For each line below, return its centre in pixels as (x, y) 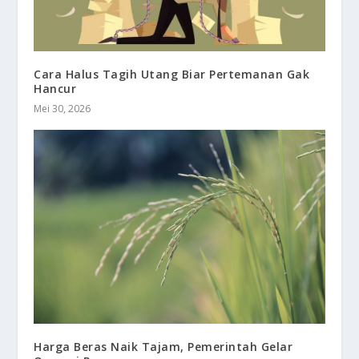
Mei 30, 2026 (63, 108)
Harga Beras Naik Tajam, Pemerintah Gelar (163, 346)
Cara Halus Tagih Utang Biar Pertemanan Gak (172, 74)
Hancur (55, 88)
